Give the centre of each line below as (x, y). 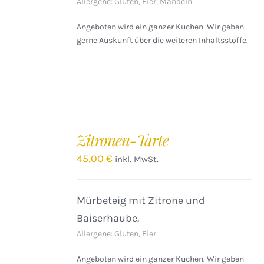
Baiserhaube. (108, 218)
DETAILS (27, 168)
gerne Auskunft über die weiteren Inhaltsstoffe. (163, 40)
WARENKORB (35, 142)
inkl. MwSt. (137, 159)
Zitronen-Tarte (123, 140)
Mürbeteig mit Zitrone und (141, 200)
